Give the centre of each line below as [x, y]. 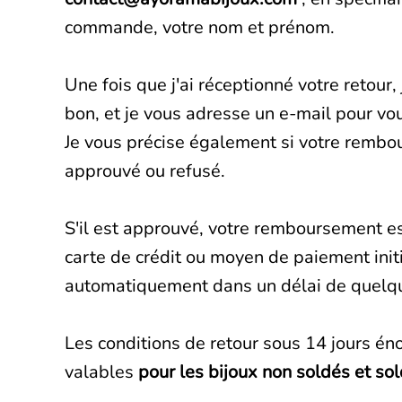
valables [101, 372]
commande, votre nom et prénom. [200, 28]
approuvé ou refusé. [145, 171]
